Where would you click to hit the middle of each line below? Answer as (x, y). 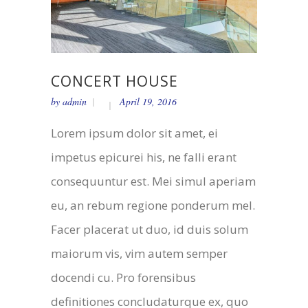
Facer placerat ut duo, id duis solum (150, 229)
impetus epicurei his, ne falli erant (144, 157)
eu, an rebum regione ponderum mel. (153, 205)
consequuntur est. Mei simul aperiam (153, 181)
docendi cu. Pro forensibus (123, 277)
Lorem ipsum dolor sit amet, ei (134, 133)
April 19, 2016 (148, 101)
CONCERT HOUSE (114, 81)
